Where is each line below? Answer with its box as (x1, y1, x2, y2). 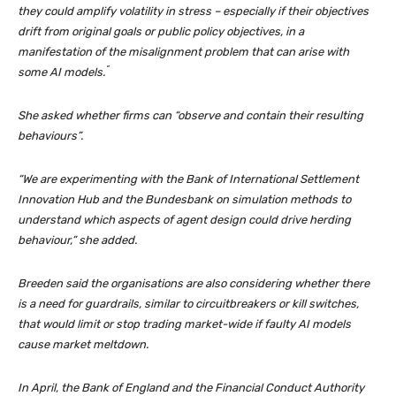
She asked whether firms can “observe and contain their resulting (18, 109, 363, 123)
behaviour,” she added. (18, 233, 137, 247)
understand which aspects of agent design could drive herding (18, 213, 351, 227)
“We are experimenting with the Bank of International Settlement (18, 172, 359, 187)
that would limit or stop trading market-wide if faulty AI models (18, 317, 351, 331)
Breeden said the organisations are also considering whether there (18, 277, 369, 291)
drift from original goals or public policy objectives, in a (18, 25, 304, 39)
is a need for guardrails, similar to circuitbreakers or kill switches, (18, 297, 359, 311)
